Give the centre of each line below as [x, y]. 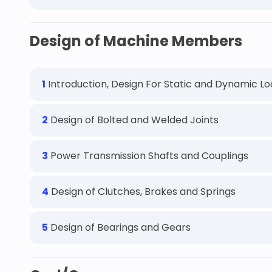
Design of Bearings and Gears [119, 227]
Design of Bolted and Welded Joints [133, 120]
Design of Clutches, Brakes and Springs [142, 192]
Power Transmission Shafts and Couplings [148, 156]
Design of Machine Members [136, 41]
